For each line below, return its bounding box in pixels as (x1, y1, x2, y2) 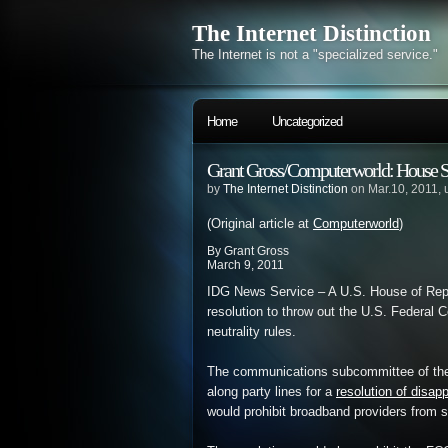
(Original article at (207, 217, 313, 231)
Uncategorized (272, 114, 342, 129)
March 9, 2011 (207, 258, 284, 272)
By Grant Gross (207, 244, 289, 258)
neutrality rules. (207, 325, 296, 339)
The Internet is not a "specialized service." (192, 47, 438, 62)
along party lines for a (207, 385, 336, 399)
